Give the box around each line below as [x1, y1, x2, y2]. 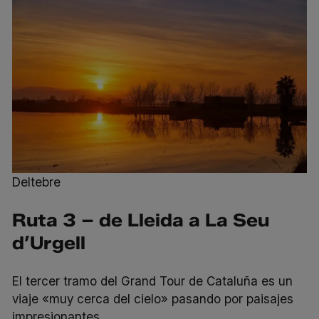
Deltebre [12, 174, 61, 189]
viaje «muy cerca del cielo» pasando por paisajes [12, 291, 294, 307]
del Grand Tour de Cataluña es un [97, 273, 293, 289]
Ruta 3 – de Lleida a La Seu [12, 209, 270, 231]
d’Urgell [12, 232, 86, 254]
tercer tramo [26, 273, 98, 289]
